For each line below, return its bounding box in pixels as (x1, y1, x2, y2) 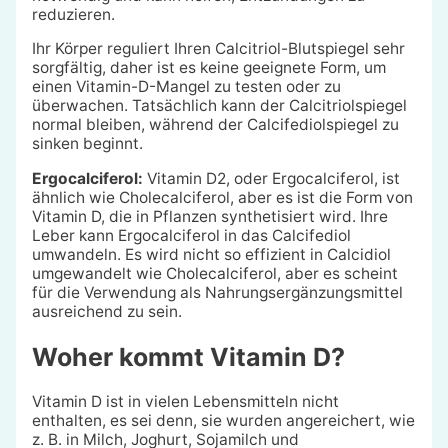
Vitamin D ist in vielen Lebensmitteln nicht (31, 392, 339, 412)
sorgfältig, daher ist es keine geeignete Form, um (31, 58, 386, 78)
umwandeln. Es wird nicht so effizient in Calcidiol (31, 244, 391, 264)
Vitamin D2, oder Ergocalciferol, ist (142, 168, 400, 188)
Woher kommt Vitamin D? (31, 341, 345, 372)
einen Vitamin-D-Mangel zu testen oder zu (31, 77, 341, 97)
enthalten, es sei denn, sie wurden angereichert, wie (31, 411, 415, 431)
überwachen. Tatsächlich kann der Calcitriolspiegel (31, 96, 407, 116)
